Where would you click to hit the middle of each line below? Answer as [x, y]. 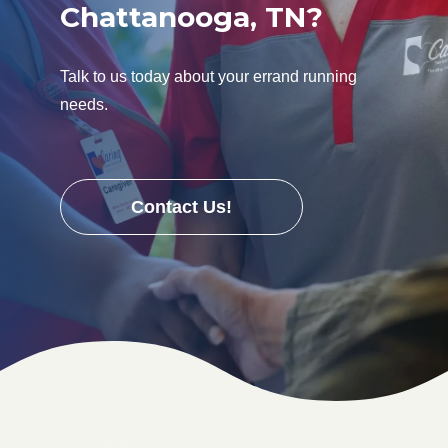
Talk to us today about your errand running [208, 76]
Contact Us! [181, 207]
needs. [84, 104]
